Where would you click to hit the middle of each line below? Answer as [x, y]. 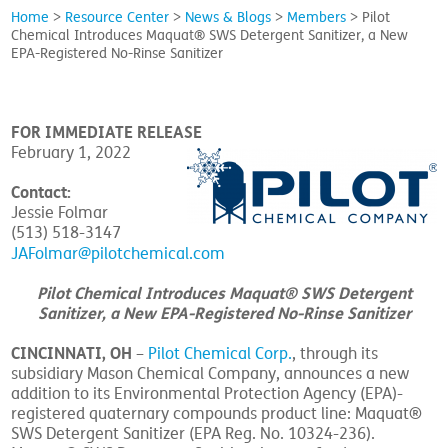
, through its [335, 354]
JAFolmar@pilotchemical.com [118, 254]
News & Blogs [228, 17]
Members [317, 17]
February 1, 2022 [71, 153]
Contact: [41, 192]
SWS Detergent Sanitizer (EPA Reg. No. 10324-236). [193, 434]
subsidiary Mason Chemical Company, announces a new [210, 374]
